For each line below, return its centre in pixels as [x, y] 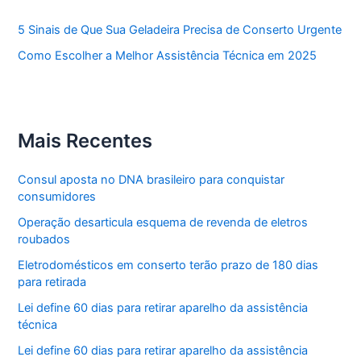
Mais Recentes [85, 141]
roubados [44, 239]
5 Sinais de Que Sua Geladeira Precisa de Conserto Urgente [180, 29]
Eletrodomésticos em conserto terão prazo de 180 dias [168, 265]
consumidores [57, 196]
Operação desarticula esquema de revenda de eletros [163, 222]
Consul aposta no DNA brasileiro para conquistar [151, 179]
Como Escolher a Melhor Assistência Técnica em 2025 [168, 55]
